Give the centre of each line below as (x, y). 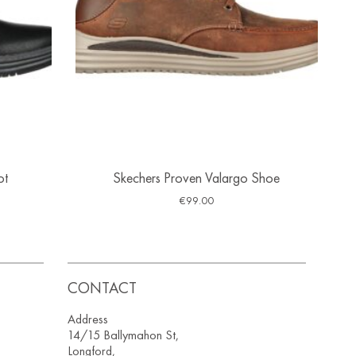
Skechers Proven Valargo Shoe (197, 178)
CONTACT (103, 288)
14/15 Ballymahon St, (124, 335)
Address (88, 319)
